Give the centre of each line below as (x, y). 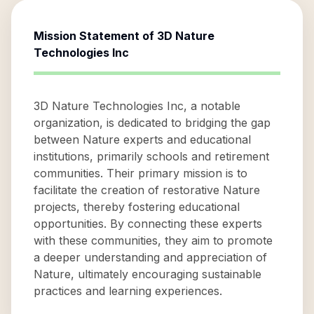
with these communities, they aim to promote (153, 240)
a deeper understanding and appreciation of (150, 257)
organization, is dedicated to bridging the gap (152, 123)
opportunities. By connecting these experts (148, 224)
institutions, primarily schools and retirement (151, 156)
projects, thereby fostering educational (137, 207)
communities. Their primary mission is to (141, 173)
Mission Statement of (95, 36)
